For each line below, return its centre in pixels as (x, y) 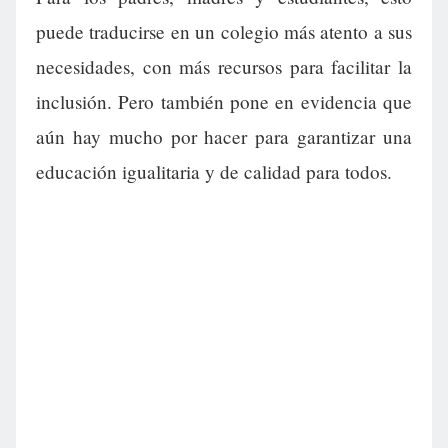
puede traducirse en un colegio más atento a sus (224, 32)
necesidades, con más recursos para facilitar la (224, 67)
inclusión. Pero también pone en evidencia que (224, 102)
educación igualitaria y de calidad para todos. (214, 172)
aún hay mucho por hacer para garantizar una (224, 137)
